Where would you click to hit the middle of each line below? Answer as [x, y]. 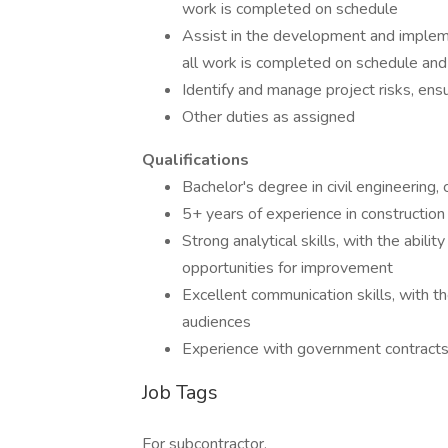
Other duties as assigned [268, 117]
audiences [216, 322]
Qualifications [195, 160]
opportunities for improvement [287, 268]
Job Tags [180, 392]
